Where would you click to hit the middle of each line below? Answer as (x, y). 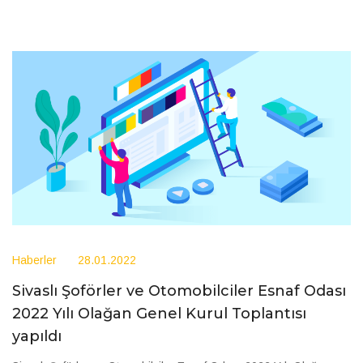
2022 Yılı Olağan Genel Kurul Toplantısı (159, 313)
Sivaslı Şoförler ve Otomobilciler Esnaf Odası (179, 290)
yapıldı (37, 336)
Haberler (34, 260)
